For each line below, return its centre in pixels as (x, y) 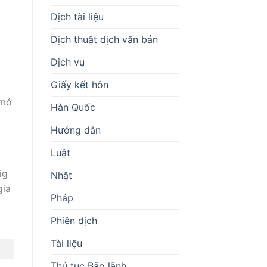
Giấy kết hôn (79, 84)
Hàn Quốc (73, 107)
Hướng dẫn (75, 130)
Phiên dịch (74, 220)
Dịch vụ (67, 62)
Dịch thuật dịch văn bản (104, 39)
